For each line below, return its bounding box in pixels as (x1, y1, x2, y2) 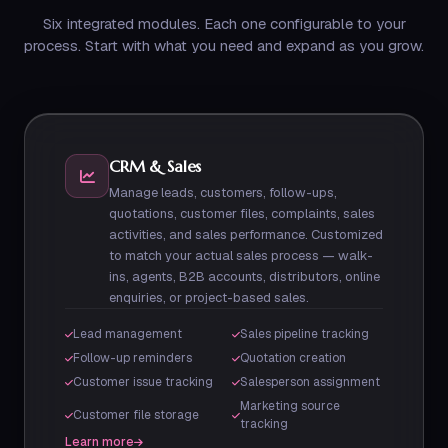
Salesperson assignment (240, 374, 380, 390)
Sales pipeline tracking (240, 326, 369, 342)
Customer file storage (73, 407, 199, 423)
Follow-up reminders (73, 350, 192, 366)
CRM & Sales (109, 156, 202, 176)
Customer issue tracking (73, 374, 213, 390)
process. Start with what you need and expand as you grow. (24, 36, 424, 55)
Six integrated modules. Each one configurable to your (42, 14, 406, 33)
